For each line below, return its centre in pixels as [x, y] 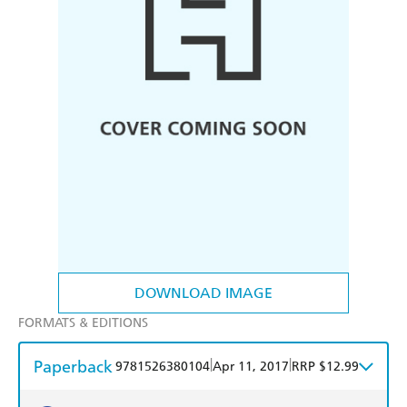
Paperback [73, 367]
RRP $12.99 [325, 367]
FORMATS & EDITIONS [83, 323]
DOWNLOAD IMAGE [203, 293]
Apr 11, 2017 [251, 367]
